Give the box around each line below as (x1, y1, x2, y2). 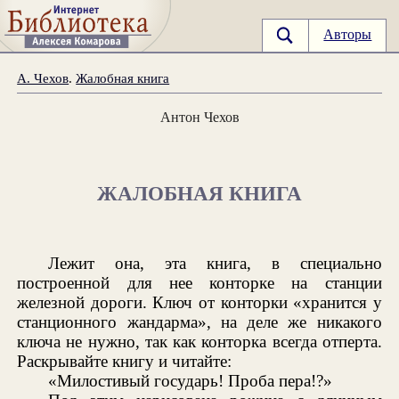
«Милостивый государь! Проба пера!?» (48, 370, 333, 390)
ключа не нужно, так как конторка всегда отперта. (17, 331, 382, 351)
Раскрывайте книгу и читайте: (17, 351, 232, 370)
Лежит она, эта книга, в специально (48, 253, 382, 273)
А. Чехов (17, 69, 69, 85)
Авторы (323, 27, 372, 43)
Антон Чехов (159, 108, 240, 126)
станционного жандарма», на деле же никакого (17, 312, 382, 331)
